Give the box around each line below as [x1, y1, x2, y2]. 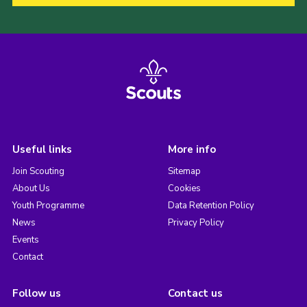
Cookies [167, 182, 201, 195]
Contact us [167, 286, 223, 300]
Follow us [12, 286, 61, 300]
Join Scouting [12, 164, 64, 177]
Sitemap [167, 164, 201, 177]
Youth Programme [12, 199, 84, 212]
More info [167, 142, 216, 156]
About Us [12, 182, 50, 195]
